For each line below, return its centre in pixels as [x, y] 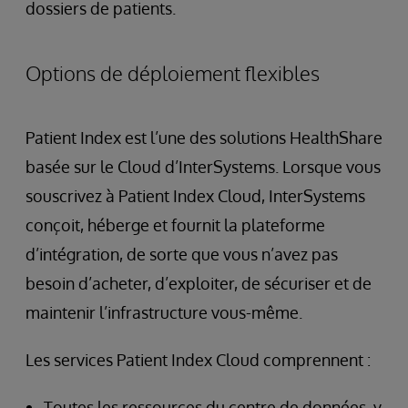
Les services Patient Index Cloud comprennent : [198, 359]
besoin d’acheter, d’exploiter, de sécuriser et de [199, 283]
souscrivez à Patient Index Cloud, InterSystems [195, 195]
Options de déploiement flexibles [173, 72]
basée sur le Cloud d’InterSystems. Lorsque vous [203, 166]
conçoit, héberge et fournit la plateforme [175, 224]
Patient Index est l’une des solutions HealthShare [204, 137]
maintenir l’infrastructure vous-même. [164, 312]
